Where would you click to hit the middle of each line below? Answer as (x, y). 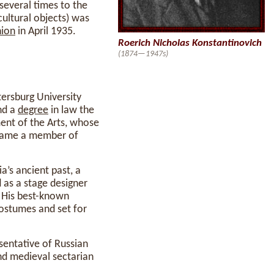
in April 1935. (46, 31)
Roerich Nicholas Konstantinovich (190, 43)
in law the (71, 110)
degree (33, 110)
